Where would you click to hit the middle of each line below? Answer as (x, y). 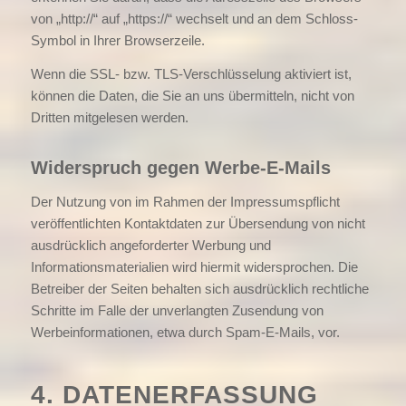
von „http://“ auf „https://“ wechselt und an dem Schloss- (194, 19)
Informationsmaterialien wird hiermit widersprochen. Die (194, 266)
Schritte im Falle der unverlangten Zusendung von (177, 310)
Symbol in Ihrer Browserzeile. (117, 40)
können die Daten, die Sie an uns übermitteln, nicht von (192, 95)
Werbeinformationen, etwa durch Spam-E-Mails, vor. (185, 332)
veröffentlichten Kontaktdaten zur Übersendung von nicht (198, 223)
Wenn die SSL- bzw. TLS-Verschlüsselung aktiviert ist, (191, 73)
